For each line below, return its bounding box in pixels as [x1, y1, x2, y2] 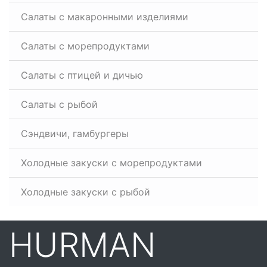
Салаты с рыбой [21, 98, 98, 110]
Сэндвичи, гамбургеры [21, 128, 129, 139]
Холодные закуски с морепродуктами [21, 157, 202, 169]
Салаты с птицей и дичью [21, 69, 143, 81]
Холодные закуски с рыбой [21, 186, 150, 198]
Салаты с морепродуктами [21, 40, 150, 52]
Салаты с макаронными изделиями [21, 11, 188, 23]
